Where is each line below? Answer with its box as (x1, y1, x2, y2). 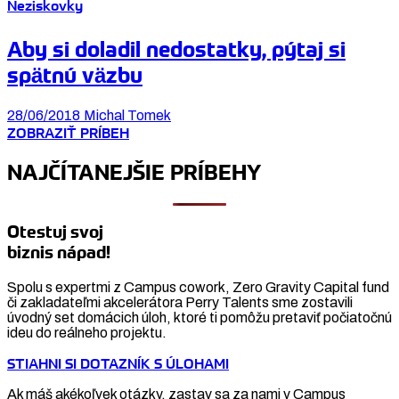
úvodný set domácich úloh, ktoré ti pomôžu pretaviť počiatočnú (7, 310, 392, 326)
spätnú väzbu (7, 62, 142, 89)
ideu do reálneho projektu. (7, 325, 167, 341)
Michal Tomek (84, 107, 171, 123)
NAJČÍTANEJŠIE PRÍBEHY (7, 159, 261, 185)
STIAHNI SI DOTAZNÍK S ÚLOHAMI (7, 354, 229, 373)
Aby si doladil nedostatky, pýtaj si (7, 37, 346, 63)
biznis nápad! (7, 242, 110, 264)
